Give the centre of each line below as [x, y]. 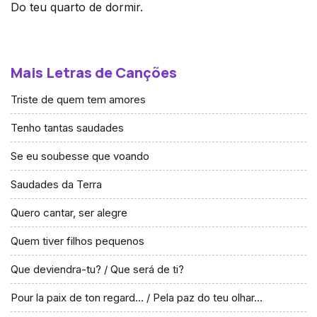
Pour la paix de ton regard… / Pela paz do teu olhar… [137, 298]
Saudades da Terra [56, 184]
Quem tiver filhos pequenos [77, 241]
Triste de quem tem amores [78, 99]
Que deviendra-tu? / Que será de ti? [97, 269]
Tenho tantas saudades [67, 128]
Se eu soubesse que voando [80, 156]
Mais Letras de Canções [94, 73]
